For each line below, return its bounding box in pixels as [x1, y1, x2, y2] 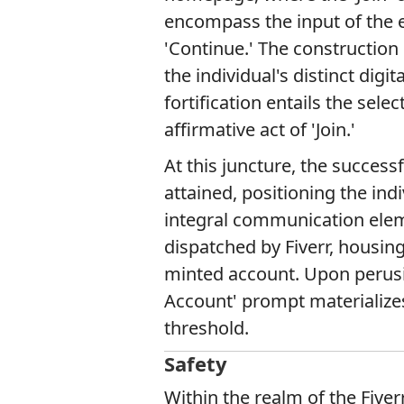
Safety [164, 350, 227, 377]
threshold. [164, 316, 249, 340]
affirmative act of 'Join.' [164, 117, 355, 142]
